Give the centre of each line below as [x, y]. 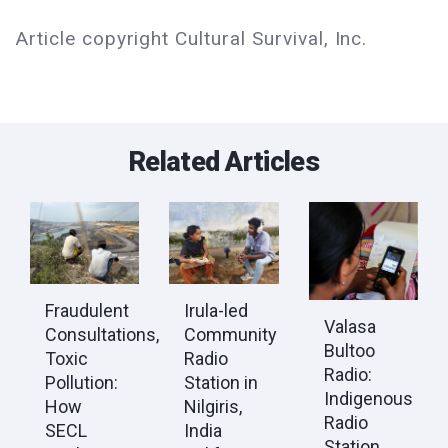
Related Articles [224, 162]
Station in [221, 383]
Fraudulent [87, 311]
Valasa [349, 326]
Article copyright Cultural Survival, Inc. [191, 39]
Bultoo [349, 350]
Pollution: [81, 383]
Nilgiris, [213, 407]
